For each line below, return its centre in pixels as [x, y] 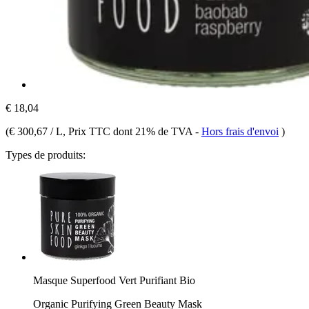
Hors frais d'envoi [240, 131]
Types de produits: [46, 154]
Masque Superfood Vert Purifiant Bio [114, 280]
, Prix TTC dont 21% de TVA [129, 131]
